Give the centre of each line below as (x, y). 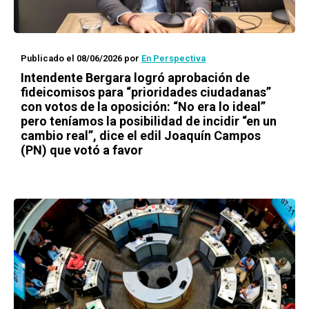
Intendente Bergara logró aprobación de (135, 78)
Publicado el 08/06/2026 (71, 58)
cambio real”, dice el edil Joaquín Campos (141, 136)
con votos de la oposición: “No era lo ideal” (143, 107)
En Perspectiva (173, 58)
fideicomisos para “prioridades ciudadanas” (146, 92)
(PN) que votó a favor (82, 150)
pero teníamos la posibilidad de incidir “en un (149, 121)
